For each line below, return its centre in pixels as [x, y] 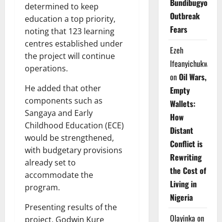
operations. [47, 69]
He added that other [63, 88]
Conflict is [186, 144]
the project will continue [70, 56]
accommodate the [59, 175]
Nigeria [181, 197]
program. [42, 188]
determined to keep [62, 7]
